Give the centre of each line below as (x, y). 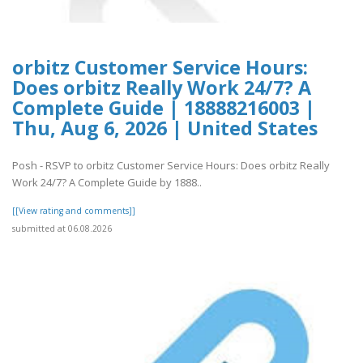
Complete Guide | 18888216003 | (164, 108)
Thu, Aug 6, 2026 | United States (165, 128)
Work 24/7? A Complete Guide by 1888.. (107, 183)
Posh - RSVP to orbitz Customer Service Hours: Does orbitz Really (171, 166)
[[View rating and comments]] (74, 211)
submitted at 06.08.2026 (62, 229)
